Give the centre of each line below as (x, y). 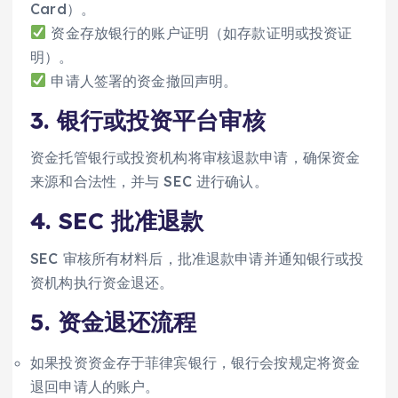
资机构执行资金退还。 (102, 282)
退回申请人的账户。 (95, 386)
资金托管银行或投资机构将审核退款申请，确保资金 (195, 158)
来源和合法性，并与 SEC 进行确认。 (149, 182)
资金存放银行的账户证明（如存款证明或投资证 (199, 32)
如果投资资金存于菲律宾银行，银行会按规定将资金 (195, 362)
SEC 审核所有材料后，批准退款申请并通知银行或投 (197, 258)
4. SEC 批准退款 (117, 221)
